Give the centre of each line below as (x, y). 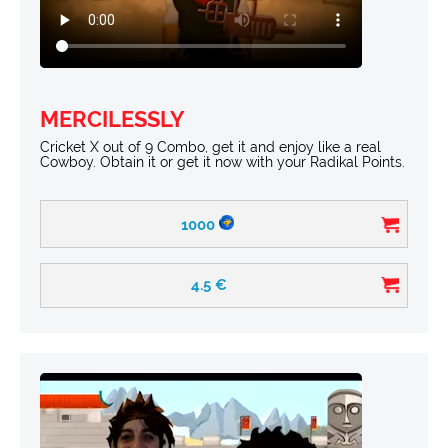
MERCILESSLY (112, 119)
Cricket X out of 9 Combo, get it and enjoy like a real (210, 147)
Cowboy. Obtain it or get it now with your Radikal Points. (222, 162)
